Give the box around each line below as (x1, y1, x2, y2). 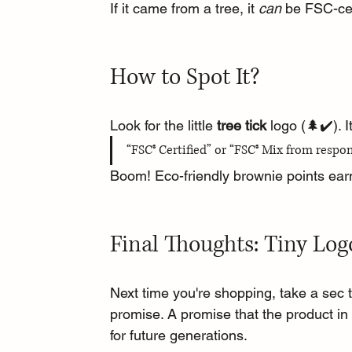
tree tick (217, 116, 267, 134)
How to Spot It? (110, 61, 261, 93)
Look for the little (110, 116, 218, 134)
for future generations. (110, 326, 248, 343)
